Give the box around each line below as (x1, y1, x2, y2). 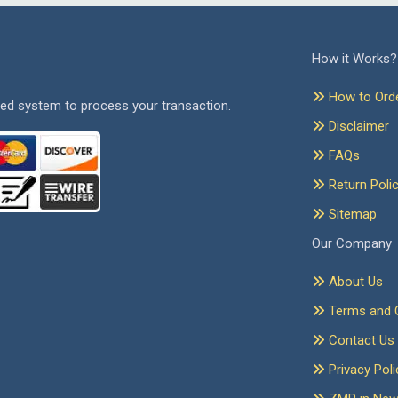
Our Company (312, 235, 392, 251)
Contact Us (325, 332, 394, 348)
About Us (325, 274, 383, 290)
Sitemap (325, 206, 377, 222)
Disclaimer (325, 118, 389, 134)
